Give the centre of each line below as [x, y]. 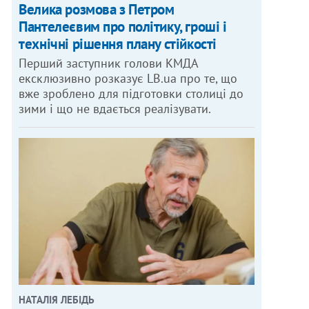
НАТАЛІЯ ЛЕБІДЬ [57, 300]
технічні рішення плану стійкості [118, 43]
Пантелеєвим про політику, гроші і [123, 26]
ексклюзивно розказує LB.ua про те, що [128, 78]
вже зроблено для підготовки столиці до [131, 93]
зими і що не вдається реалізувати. [115, 108]
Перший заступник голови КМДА [109, 63]
